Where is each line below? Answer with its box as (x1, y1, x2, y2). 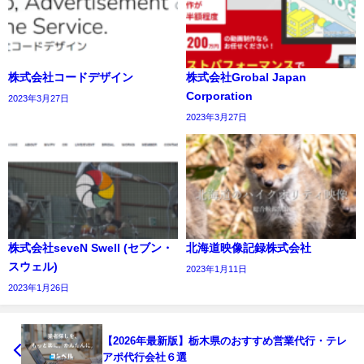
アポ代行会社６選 (102, 351, 187, 362)
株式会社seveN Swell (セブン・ (8, 242, 173, 254)
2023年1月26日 (8, 283, 69, 293)
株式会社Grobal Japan (186, 71, 306, 83)
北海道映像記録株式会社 (186, 242, 311, 254)
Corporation (186, 89, 253, 102)
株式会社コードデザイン (8, 71, 133, 83)
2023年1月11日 (186, 264, 247, 275)
